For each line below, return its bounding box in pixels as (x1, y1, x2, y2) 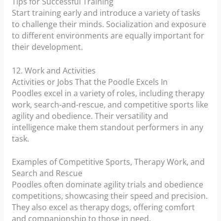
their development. (11, 41, 83, 52)
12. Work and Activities (11, 65, 96, 76)
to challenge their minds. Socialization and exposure (11, 18, 206, 30)
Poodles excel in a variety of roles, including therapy (11, 87, 204, 99)
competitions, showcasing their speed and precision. (11, 190, 208, 202)
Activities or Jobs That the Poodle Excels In (11, 76, 168, 87)
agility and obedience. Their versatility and (11, 110, 168, 121)
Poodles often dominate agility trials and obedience (11, 179, 203, 190)
